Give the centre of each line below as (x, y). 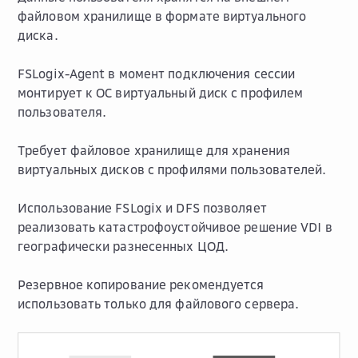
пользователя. (62, 111)
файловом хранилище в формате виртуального (162, 16)
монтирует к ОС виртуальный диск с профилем (161, 92)
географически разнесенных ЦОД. (123, 246)
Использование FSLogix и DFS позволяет (142, 207)
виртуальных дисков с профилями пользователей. (172, 169)
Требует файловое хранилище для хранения (154, 150)
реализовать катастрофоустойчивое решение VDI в (175, 227)
